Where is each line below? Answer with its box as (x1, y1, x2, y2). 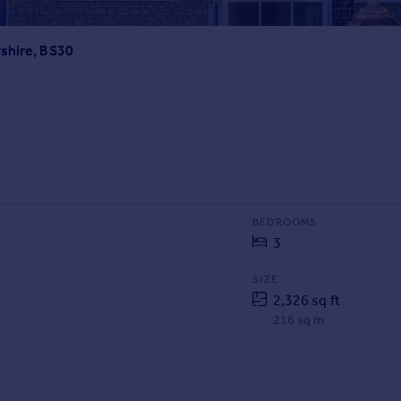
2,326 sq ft (272, 292, 340, 310)
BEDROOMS (252, 216, 317, 229)
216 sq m (272, 312, 325, 328)
